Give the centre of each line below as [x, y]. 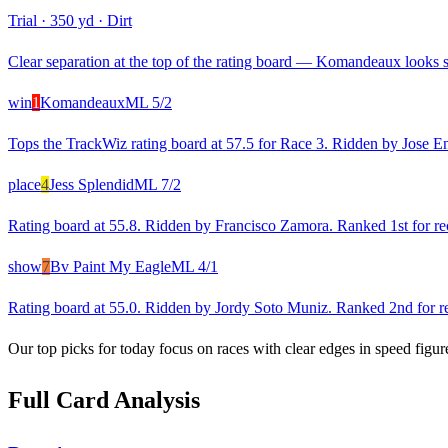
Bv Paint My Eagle [110, 267]
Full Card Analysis [104, 400]
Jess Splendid [91, 185]
